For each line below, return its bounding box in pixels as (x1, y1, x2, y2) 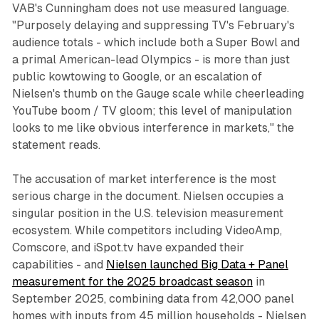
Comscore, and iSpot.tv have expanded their (11, 241, 244, 255)
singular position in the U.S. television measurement (11, 206, 283, 221)
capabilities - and (11, 258, 106, 272)
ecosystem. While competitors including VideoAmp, (11, 224, 282, 238)
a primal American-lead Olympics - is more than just (11, 53, 290, 67)
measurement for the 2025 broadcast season (11, 275, 253, 289)
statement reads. (11, 138, 100, 152)
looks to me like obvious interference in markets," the (11, 121, 294, 135)
